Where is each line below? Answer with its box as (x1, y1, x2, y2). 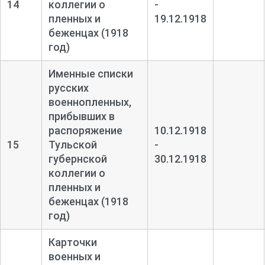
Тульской (48, 138, 97, 151)
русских (48, 81, 89, 94)
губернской (48, 152, 107, 165)
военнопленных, (48, 95, 131, 108)
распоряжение (48, 124, 122, 137)
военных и (48, 250, 101, 263)
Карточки (48, 235, 97, 248)
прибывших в (48, 109, 115, 122)
